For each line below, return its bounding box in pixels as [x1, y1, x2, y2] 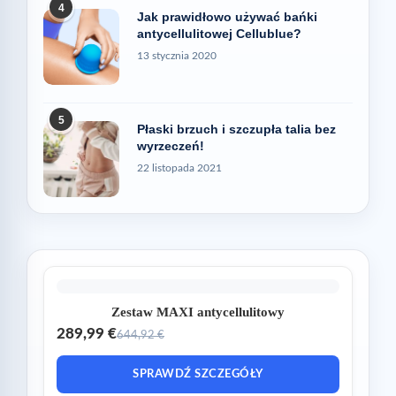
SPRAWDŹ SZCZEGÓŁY [133, 369, 263, 381]
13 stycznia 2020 [137, 50, 217, 62]
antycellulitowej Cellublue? [137, 27, 301, 42]
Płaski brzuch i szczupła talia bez [137, 122, 336, 137]
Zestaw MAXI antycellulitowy [111, 305, 285, 320]
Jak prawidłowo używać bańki [137, 10, 317, 25]
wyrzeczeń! [137, 139, 204, 154]
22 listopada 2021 [137, 163, 222, 174]
